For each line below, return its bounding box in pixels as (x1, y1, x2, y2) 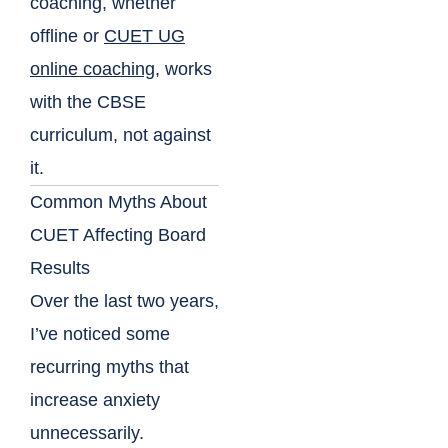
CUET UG (104, 26, 185, 47)
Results (30, 258, 90, 279)
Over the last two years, (30, 291, 219, 312)
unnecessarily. (30, 423, 144, 444)
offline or (30, 26, 104, 47)
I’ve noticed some (30, 324, 170, 345)
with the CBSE (30, 92, 146, 113)
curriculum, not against (30, 125, 211, 146)
